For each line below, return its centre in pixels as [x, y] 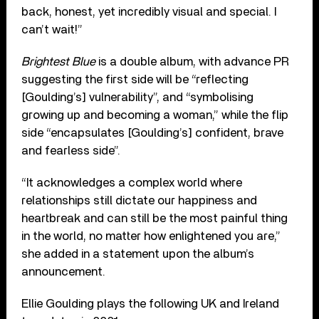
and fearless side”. [71, 150]
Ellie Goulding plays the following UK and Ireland [151, 303]
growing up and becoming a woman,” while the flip [155, 115]
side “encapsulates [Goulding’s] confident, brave [153, 132]
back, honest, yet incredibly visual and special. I [149, 11]
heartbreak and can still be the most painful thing [155, 218]
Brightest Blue [59, 61]
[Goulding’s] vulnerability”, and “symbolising [138, 97]
